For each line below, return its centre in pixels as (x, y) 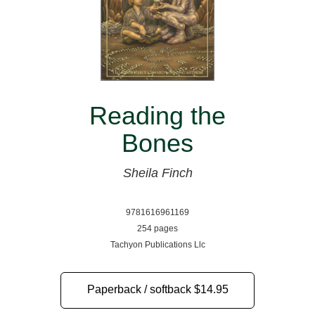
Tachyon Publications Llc (157, 245)
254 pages (157, 229)
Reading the (157, 116)
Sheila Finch (157, 173)
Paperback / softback (140, 290)
